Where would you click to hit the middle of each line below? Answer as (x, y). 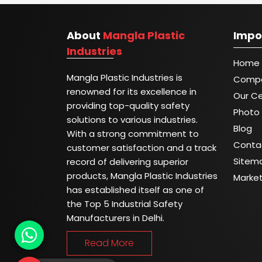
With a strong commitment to (133, 134)
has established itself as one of (135, 190)
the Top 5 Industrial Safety (125, 204)
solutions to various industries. (132, 120)
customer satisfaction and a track (142, 148)
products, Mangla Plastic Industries (142, 176)
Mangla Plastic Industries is (125, 77)
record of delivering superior (127, 162)
